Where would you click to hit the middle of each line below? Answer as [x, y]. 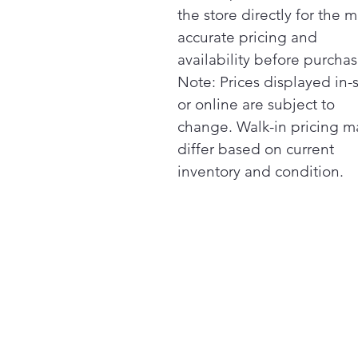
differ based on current [256, 149]
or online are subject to [256, 104]
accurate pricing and [247, 37]
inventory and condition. [261, 171]
